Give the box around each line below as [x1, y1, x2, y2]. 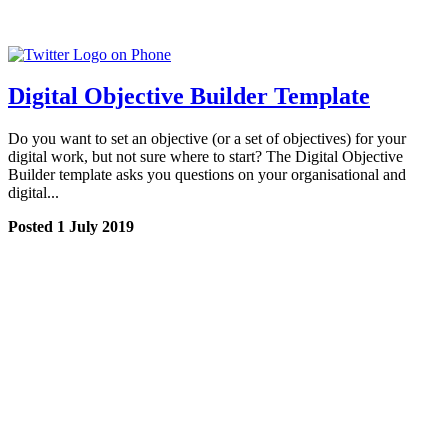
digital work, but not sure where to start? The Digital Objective [8, 148, 403, 166]
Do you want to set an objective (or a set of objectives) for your [8, 130, 406, 148]
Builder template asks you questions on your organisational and [8, 166, 406, 184]
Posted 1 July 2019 [8, 218, 134, 236]
